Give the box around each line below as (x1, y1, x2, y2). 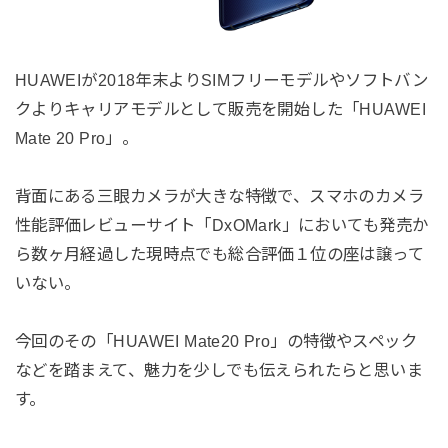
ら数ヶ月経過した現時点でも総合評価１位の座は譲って (14, 245, 425, 263)
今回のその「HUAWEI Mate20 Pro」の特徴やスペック (14, 331, 418, 350)
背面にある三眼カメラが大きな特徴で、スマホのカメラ (14, 187, 425, 205)
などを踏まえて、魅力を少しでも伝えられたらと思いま (14, 360, 424, 379)
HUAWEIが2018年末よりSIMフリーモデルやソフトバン (14, 71, 429, 90)
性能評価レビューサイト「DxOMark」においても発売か (14, 216, 429, 234)
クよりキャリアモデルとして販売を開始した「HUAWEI (14, 100, 426, 119)
